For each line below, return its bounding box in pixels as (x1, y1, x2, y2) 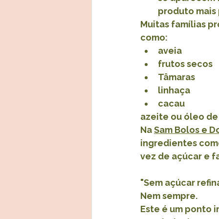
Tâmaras (158, 72, 195, 83)
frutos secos (158, 59, 213, 69)
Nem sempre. (140, 191, 197, 201)
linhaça (158, 85, 190, 96)
